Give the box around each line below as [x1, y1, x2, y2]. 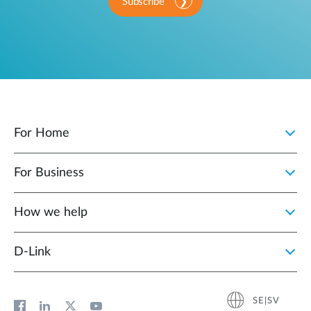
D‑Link [14, 246, 51, 259]
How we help [14, 206, 87, 219]
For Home [14, 127, 69, 140]
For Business [14, 167, 84, 180]
